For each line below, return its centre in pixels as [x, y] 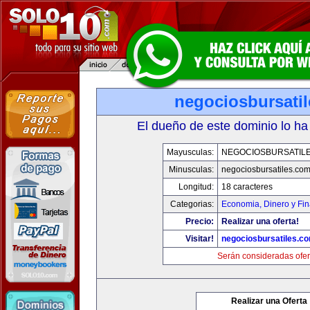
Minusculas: [191, 170]
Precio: [199, 221]
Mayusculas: [190, 152]
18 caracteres [247, 187]
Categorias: [192, 204]
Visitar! [199, 239]
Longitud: [196, 187]
